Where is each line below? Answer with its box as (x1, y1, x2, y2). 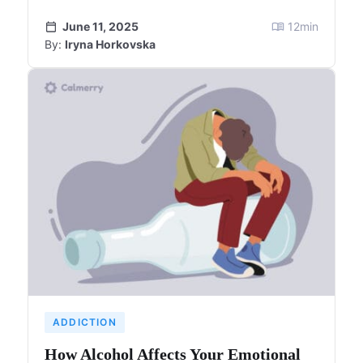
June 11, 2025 (62, 19, 139, 33)
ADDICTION (53, 315, 117, 328)
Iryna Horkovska (65, 36, 156, 51)
